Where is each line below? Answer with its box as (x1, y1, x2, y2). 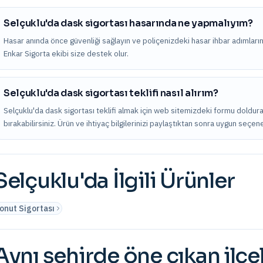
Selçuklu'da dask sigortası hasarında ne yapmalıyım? (4, 17, 253, 29)
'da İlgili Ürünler (79, 167, 235, 194)
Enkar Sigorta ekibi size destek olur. (4, 48, 129, 59)
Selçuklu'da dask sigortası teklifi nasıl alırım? (4, 87, 218, 99)
